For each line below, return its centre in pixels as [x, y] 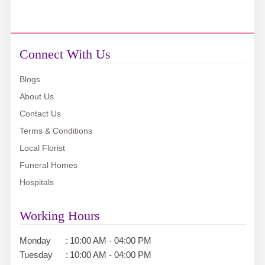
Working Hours [59, 216]
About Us [36, 97]
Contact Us [40, 114]
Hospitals [36, 182]
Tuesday [36, 255]
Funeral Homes [48, 165]
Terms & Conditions [56, 131]
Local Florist [42, 148]
